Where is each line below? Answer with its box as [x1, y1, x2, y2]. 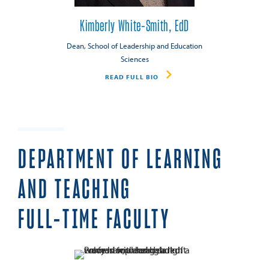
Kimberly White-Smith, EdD [79, 18, 190, 34]
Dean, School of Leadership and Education [67, 41, 202, 51]
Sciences [120, 54, 149, 64]
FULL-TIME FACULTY [18, 206, 171, 234]
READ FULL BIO [104, 72, 159, 81]
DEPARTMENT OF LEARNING [18, 146, 223, 174]
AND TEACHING [18, 176, 132, 204]
